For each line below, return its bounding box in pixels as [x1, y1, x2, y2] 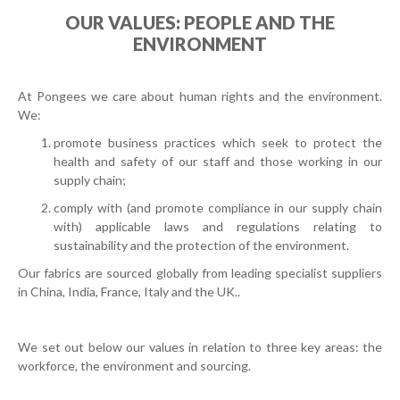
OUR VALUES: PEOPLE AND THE [65, 12, 335, 33]
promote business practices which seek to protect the [54, 135, 382, 150]
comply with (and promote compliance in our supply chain [54, 200, 382, 215]
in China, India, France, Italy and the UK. [18, 284, 237, 299]
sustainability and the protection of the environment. [54, 237, 352, 253]
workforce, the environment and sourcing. [18, 358, 251, 373]
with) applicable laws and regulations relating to [54, 219, 382, 234]
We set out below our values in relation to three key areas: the [18, 339, 382, 354]
